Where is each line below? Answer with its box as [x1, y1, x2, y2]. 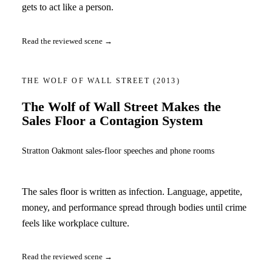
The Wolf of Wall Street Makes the [22, 100, 221, 115]
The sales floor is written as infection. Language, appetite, [22, 186, 242, 197]
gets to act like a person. [22, 2, 114, 13]
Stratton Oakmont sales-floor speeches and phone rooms [22, 146, 214, 156]
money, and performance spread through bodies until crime [22, 202, 246, 212]
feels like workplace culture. [22, 217, 129, 228]
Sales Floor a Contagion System [22, 114, 203, 129]
